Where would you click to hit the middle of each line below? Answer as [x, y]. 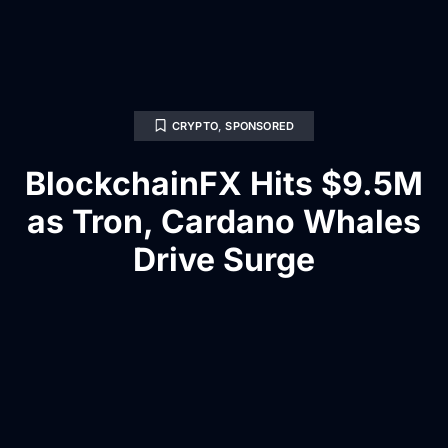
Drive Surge [224, 259]
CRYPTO [194, 125]
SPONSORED [260, 125]
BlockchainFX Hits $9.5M [224, 183]
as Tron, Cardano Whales [224, 221]
